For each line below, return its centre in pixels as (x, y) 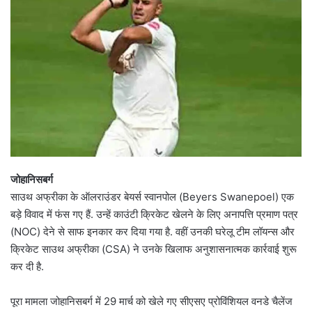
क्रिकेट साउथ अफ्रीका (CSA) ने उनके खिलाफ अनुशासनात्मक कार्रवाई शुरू (154, 249)
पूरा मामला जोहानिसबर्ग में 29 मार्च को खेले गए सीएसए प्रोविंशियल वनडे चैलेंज (151, 301)
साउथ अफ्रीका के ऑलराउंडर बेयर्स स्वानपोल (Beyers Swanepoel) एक (152, 196)
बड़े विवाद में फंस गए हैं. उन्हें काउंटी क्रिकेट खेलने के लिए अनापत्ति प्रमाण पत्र (154, 214)
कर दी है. (27, 266)
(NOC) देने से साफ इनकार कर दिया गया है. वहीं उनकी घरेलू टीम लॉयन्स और (153, 231)
